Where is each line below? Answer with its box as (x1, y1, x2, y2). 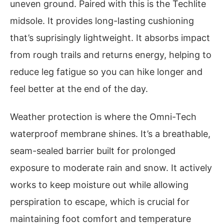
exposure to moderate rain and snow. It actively (10, 162, 212, 173)
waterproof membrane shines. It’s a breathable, (10, 128, 210, 139)
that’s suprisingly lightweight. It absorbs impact (10, 32, 210, 43)
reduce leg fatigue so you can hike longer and (10, 66, 202, 77)
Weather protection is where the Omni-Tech (10, 111, 196, 122)
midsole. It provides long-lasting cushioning (10, 15, 194, 26)
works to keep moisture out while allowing (10, 179, 188, 190)
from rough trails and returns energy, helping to (10, 49, 211, 60)
